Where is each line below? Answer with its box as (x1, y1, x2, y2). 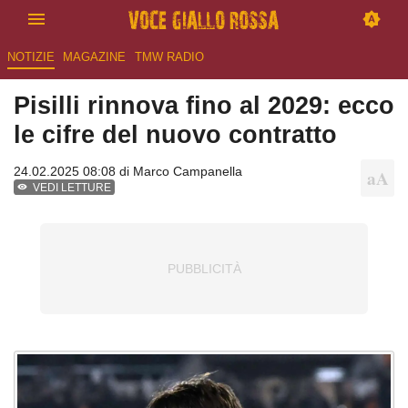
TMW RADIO (134, 50, 204, 65)
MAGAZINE (63, 50, 127, 65)
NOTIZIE (6, 50, 55, 65)
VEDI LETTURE (33, 181, 112, 195)
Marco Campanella (133, 164, 242, 179)
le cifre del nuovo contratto (14, 120, 337, 149)
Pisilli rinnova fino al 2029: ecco (14, 91, 394, 120)
